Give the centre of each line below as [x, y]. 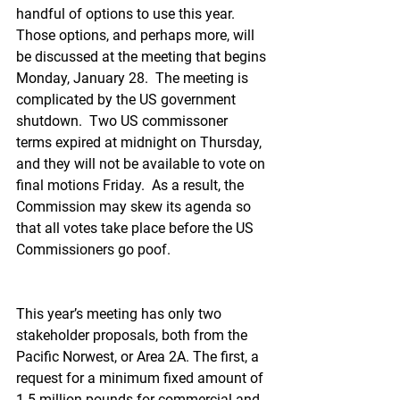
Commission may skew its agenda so [135, 207]
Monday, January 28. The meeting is [134, 78]
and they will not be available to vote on [142, 164]
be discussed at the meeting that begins [143, 57]
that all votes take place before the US [137, 228]
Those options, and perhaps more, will [137, 35]
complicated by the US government [128, 100]
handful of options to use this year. [127, 14]
